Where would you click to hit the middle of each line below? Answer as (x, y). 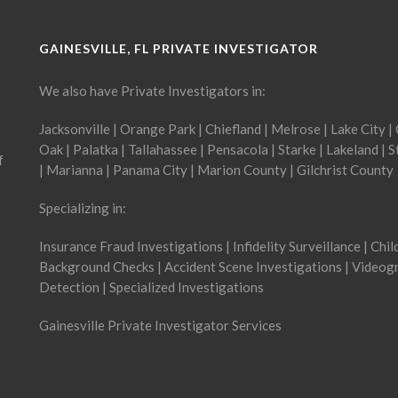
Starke (297, 149)
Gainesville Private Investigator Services (160, 325)
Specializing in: (83, 208)
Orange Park (158, 129)
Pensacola (238, 149)
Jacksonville (75, 129)
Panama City (150, 170)
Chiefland (233, 129)
